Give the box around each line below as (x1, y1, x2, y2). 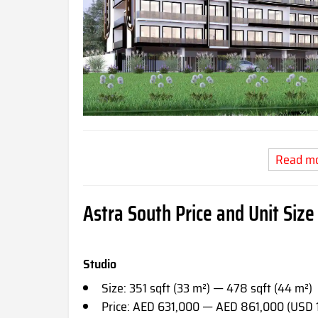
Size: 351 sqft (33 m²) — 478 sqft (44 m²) (102, 278, 312, 299)
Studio (83, 254, 116, 275)
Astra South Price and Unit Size (83, 197, 314, 231)
